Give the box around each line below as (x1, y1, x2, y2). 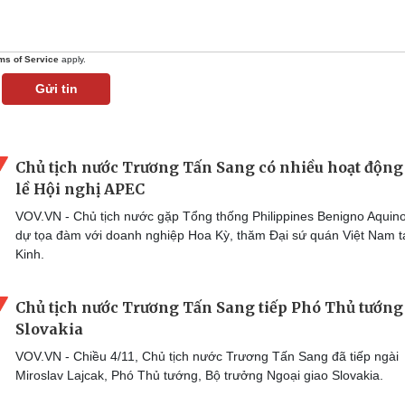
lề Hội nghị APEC (15, 180, 145, 198)
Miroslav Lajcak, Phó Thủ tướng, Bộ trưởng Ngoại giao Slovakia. (15, 368, 383, 382)
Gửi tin (34, 81, 78, 96)
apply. (59, 54, 86, 64)
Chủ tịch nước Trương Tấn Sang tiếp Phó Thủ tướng (15, 298, 403, 316)
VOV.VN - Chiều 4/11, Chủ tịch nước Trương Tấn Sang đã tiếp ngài (15, 349, 399, 363)
